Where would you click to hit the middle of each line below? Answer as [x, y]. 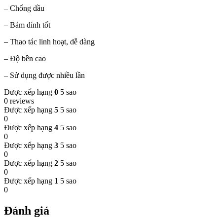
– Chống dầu [24, 8]
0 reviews [19, 101]
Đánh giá [27, 211]
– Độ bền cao [25, 59]
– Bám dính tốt [27, 25]
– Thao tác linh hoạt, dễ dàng [49, 42]
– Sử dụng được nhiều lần [44, 75]
